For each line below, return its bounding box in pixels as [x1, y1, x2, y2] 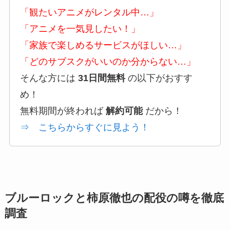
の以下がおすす [125, 73, 193, 84]
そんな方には [20, 73, 78, 84]
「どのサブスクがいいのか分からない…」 [20, 56, 196, 67]
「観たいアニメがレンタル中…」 [20, 7, 159, 18]
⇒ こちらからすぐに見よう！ [20, 122, 149, 133]
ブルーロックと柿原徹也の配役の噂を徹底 [4, 192, 224, 205]
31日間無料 [78, 73, 125, 84]
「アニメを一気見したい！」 [20, 24, 140, 34]
